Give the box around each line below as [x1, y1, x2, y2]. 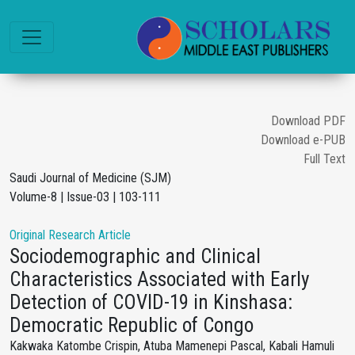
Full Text [303, 151, 345, 166]
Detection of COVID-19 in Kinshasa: [10, 291, 292, 314]
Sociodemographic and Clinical [10, 245, 261, 268]
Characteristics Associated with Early [10, 268, 310, 291]
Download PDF [271, 113, 345, 128]
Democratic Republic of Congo [10, 314, 254, 337]
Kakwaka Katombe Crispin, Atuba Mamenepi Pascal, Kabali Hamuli [10, 338, 334, 353]
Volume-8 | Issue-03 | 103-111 [10, 189, 161, 204]
